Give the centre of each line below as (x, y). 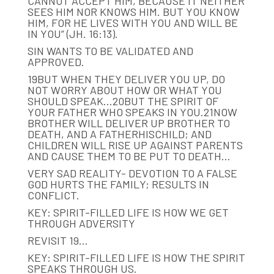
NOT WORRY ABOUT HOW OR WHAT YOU (124, 90)
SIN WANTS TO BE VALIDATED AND (110, 50)
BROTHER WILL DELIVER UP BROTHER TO (128, 123)
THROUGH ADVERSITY (81, 223)
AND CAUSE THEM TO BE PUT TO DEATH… (129, 156)
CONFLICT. (53, 195)
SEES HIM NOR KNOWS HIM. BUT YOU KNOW (133, 11)
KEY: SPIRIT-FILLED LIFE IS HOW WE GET (128, 212)
